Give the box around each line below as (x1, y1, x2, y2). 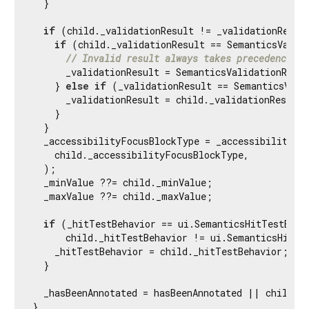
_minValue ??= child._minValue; (32, 175, 212, 189)
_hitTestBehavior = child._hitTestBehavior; (32, 244, 288, 258)
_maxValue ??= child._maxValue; (32, 189, 212, 203)
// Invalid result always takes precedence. (66, 51, 297, 65)
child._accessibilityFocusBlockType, (32, 148, 249, 161)
